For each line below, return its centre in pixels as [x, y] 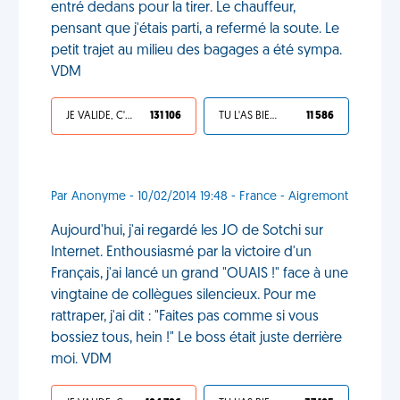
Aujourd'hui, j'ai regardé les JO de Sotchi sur [187, 231]
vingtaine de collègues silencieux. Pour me [183, 296]
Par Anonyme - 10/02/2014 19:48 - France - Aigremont [200, 197]
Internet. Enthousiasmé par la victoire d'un [181, 253]
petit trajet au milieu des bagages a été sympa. [196, 51]
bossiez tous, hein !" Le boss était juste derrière [196, 338]
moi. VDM [81, 360]
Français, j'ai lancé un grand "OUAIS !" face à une [200, 274]
